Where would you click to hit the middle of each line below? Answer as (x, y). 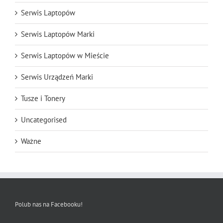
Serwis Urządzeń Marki (57, 77)
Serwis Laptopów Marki (58, 34)
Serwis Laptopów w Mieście (65, 55)
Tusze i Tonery (43, 98)
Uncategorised (44, 119)
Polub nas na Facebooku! (49, 204)
